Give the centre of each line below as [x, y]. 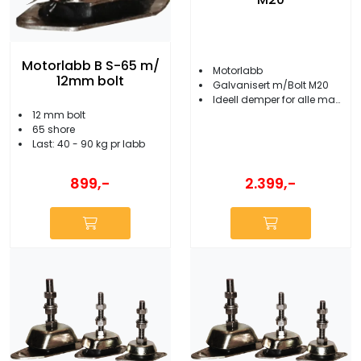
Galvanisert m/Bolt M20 [271, 85]
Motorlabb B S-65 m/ [90, 65]
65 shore [54, 129]
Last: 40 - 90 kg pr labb [89, 143]
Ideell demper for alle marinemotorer [274, 99]
